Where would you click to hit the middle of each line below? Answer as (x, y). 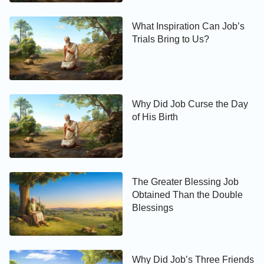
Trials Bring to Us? (171, 39)
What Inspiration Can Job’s (188, 26)
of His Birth (155, 117)
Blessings (153, 207)
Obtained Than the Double (187, 194)
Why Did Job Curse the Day (190, 104)
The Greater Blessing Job (185, 181)
